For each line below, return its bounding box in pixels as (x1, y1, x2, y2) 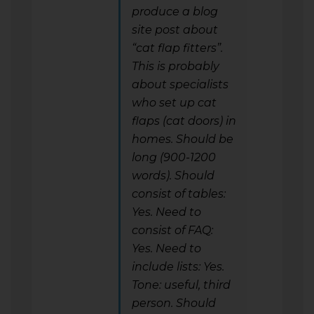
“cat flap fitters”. (132, 41, 223, 55)
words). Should (132, 168, 214, 182)
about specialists (132, 77, 228, 91)
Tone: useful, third (132, 278, 231, 292)
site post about (132, 22, 218, 36)
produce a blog (132, 4, 218, 18)
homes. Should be (132, 132, 233, 146)
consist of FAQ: (132, 223, 213, 237)
